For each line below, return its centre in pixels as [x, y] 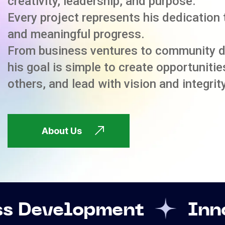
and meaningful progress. [76, 34]
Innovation [145, 210]
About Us [62, 131]
